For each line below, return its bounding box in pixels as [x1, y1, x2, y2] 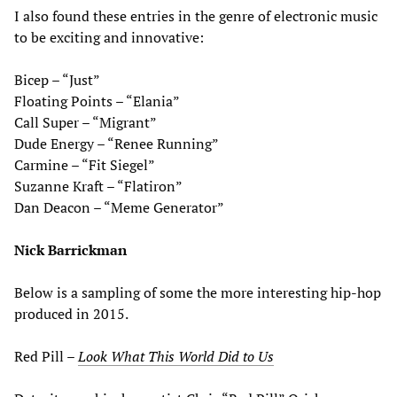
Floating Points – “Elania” [14, 90, 180, 111]
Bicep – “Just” [14, 69, 100, 90]
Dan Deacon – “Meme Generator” [14, 197, 224, 217]
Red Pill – [14, 346, 78, 366]
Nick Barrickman [14, 239, 127, 260]
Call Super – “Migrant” [14, 112, 157, 132]
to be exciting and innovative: [14, 27, 204, 47]
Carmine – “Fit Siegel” [14, 154, 155, 175]
